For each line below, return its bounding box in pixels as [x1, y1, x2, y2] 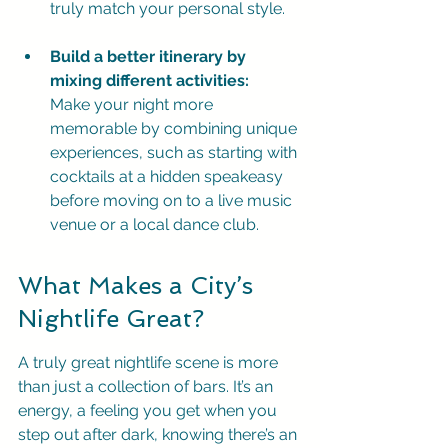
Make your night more [50, 95, 217, 114]
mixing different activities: [50, 71, 249, 90]
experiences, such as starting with [50, 143, 301, 162]
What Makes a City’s [18, 271, 260, 300]
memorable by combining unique [50, 119, 301, 138]
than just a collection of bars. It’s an [18, 377, 277, 396]
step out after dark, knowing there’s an [18, 425, 301, 444]
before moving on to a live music [50, 191, 296, 210]
